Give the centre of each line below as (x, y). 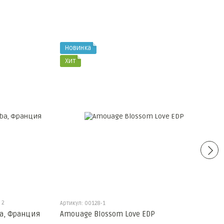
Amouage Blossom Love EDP (107, 214)
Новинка (78, 48)
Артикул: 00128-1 (82, 203)
